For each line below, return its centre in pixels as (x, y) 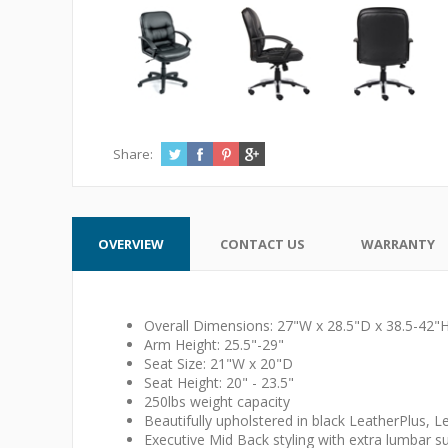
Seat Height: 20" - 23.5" (219, 382)
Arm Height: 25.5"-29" (214, 344)
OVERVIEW (131, 244)
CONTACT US (262, 244)
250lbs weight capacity (217, 401)
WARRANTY (398, 244)
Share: (133, 154)
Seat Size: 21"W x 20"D (218, 363)
